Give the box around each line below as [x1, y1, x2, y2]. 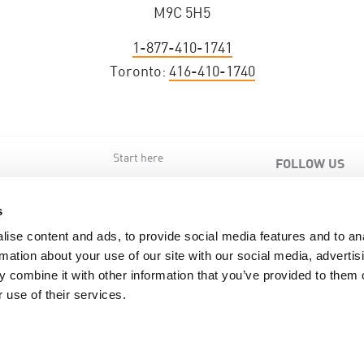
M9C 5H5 [154, 2, 210, 21]
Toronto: [109, 62, 169, 80]
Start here [112, 149, 163, 164]
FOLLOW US [275, 155, 344, 171]
